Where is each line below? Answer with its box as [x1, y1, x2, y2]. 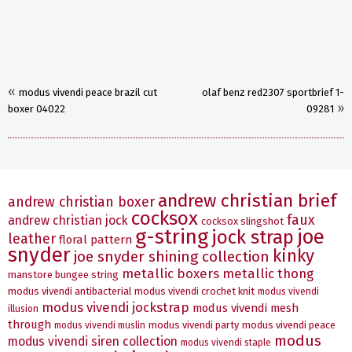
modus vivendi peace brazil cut [19, 86, 157, 99]
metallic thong [222, 266, 313, 282]
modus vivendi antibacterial [8, 285, 131, 298]
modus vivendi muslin [54, 320, 145, 332]
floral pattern [59, 233, 132, 247]
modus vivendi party [148, 319, 239, 332]
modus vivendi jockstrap [42, 299, 189, 316]
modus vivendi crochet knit [134, 285, 255, 298]
